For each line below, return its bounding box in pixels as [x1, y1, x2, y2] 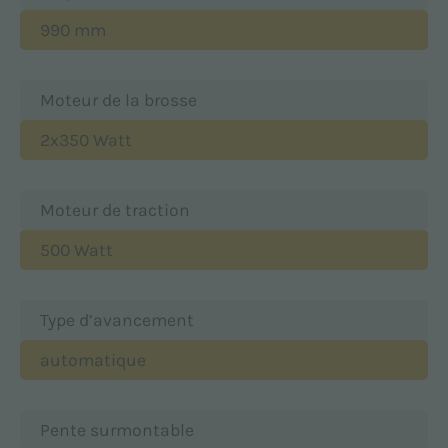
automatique [40, 349, 146, 370]
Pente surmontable [40, 419, 194, 440]
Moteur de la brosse [40, 89, 197, 110]
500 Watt [40, 239, 113, 260]
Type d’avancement [40, 309, 194, 330]
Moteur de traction [40, 199, 190, 220]
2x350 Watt [40, 129, 132, 150]
